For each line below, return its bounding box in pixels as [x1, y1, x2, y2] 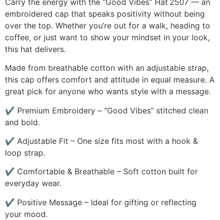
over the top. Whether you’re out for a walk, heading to [5, 20, 210, 30]
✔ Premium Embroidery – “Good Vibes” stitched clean [5, 105, 208, 115]
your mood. [5, 209, 48, 219]
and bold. [5, 117, 40, 127]
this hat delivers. [5, 44, 66, 54]
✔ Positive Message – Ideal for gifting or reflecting [5, 197, 196, 207]
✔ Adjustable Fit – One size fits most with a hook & [5, 136, 198, 146]
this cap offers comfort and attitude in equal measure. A [5, 75, 215, 85]
